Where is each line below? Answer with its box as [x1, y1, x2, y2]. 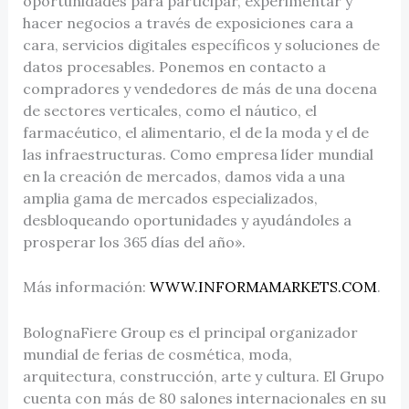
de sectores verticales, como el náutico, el [22, 100, 317, 120]
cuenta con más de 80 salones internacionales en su [22, 388, 386, 407]
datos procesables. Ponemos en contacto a [22, 57, 326, 76]
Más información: [22, 278, 150, 297]
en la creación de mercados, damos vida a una [22, 166, 345, 185]
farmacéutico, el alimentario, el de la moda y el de [22, 122, 369, 142]
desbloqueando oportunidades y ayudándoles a [22, 210, 351, 229]
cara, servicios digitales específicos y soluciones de [22, 35, 380, 54]
